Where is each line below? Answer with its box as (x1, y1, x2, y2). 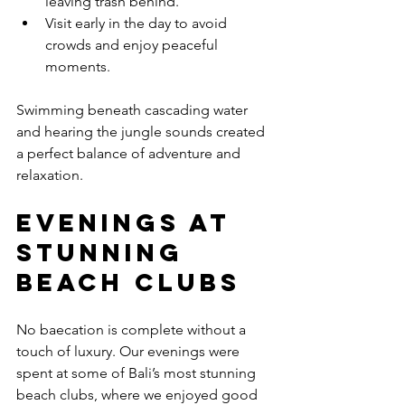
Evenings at (16, 207, 240, 239)
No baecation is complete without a (16, 321, 250, 339)
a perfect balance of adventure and (16, 145, 244, 163)
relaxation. (16, 166, 83, 184)
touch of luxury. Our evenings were (16, 343, 243, 361)
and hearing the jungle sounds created (16, 123, 268, 141)
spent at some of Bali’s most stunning (16, 364, 259, 382)
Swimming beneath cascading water (16, 101, 251, 119)
